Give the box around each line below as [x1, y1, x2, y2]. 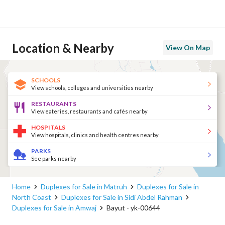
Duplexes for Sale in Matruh [41, 182, 127, 191]
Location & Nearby [12, 40, 114, 55]
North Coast [12, 193, 51, 201]
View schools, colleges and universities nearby [31, 84, 153, 91]
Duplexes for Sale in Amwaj [12, 203, 96, 212]
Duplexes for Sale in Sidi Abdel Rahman [61, 193, 182, 201]
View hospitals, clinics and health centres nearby [31, 131, 159, 138]
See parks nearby [31, 155, 76, 162]
